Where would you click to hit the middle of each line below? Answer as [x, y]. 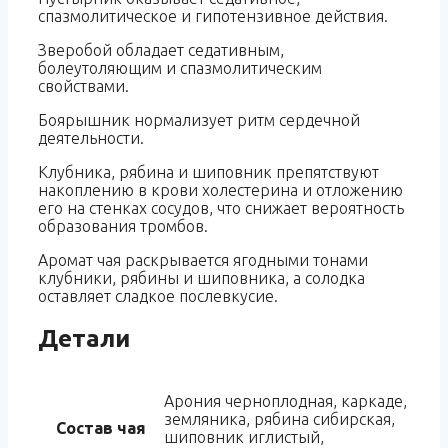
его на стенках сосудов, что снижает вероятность [221, 208]
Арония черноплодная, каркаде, [285, 401]
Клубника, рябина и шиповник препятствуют [208, 172]
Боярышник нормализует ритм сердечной [199, 120]
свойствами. [83, 86]
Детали [84, 339]
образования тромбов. [123, 226]
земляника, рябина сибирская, [279, 419]
